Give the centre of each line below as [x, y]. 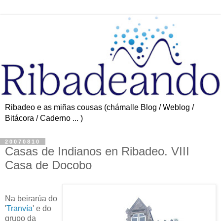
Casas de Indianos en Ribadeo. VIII [97, 151]
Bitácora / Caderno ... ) [44, 118]
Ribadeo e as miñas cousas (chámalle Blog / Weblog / [99, 107]
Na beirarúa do [31, 198]
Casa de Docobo [48, 165]
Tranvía [19, 208]
